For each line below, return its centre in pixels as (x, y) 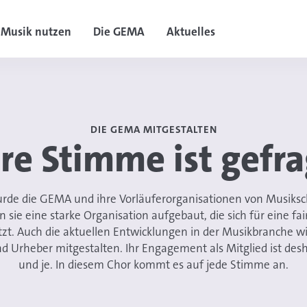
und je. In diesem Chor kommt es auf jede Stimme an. (153, 265)
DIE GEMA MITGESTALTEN (153, 130)
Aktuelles (191, 32)
